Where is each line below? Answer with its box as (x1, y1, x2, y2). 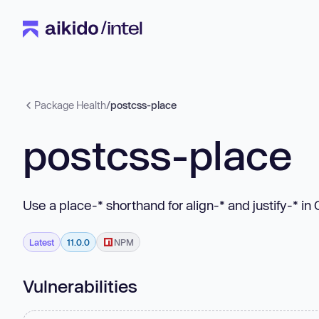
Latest (29, 236, 54, 247)
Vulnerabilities (23, 275, 137, 296)
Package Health (34, 99, 106, 111)
